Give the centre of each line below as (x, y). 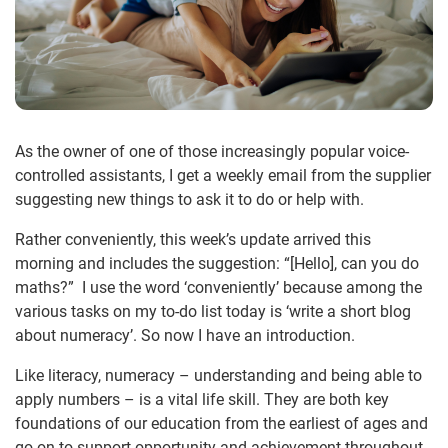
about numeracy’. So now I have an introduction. (185, 336)
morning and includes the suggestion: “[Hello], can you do (217, 264)
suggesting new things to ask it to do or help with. (189, 200)
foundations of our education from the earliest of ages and (221, 424)
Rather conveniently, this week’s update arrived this (193, 240)
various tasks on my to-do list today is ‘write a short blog (213, 312)
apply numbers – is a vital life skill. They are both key (202, 400)
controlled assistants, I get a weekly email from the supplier (223, 176)
